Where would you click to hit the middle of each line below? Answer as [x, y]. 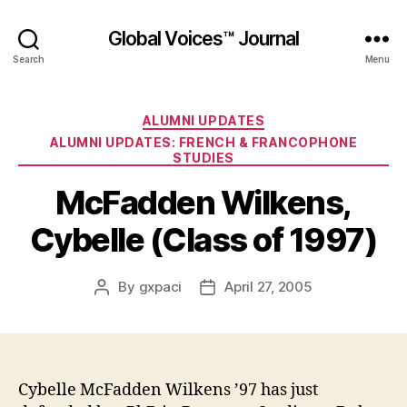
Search [29, 59]
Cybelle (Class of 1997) [203, 240]
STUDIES [203, 157]
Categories [243, 117]
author [122, 308]
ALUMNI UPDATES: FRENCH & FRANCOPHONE [203, 142]
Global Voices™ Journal [203, 38]
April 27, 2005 [268, 287]
